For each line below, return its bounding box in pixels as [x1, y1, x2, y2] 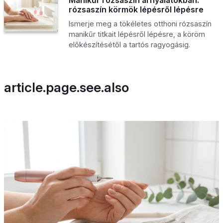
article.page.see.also [4, 79, 129, 95]
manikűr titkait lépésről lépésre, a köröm [68, 29, 205, 38]
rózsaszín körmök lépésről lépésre [68, 4, 204, 14]
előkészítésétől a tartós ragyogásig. [68, 40, 190, 49]
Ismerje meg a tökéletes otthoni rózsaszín [68, 19, 212, 28]
